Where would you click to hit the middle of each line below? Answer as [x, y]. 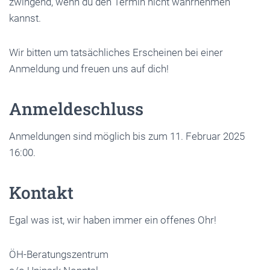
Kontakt [41, 192]
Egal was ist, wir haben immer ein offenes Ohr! [113, 220]
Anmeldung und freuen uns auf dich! [89, 68]
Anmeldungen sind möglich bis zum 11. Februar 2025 [127, 136]
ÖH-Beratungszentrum [59, 254]
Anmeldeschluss [76, 108]
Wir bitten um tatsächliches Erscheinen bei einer [116, 52]
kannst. [25, 18]
